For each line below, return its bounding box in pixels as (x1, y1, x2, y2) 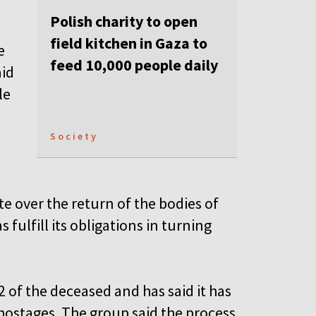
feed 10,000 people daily (50, 55, 218, 75)
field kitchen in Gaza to (50, 33, 207, 54)
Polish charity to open (50, 11, 197, 32)
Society (50, 130, 98, 143)
